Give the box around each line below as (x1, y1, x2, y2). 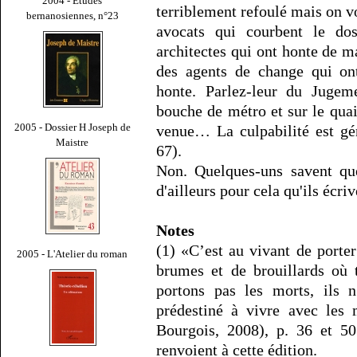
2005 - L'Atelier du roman (17, 247, 128, 260)
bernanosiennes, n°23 (26, 9, 119, 22)
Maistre (56, 135, 89, 148)
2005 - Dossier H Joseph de (14, 120, 131, 133)
